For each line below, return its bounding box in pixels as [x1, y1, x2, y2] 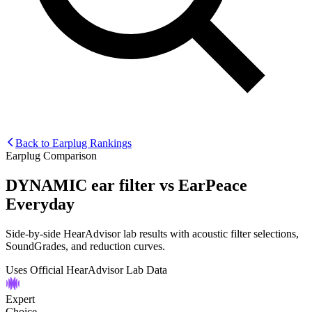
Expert [6, 292, 35, 305]
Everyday [6, 194, 75, 213]
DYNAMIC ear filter [6, 175, 155, 194]
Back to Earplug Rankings [15, 136, 132, 149]
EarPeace [178, 175, 247, 194]
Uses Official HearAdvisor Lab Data [6, 263, 167, 276]
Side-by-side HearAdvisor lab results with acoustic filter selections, [6, 227, 299, 240]
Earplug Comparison [6, 149, 97, 162]
